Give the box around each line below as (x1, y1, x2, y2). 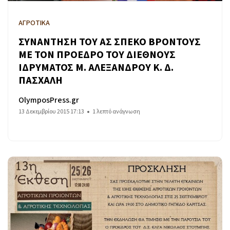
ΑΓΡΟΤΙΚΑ (18, 17, 50, 28)
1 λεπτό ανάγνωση (92, 107, 140, 116)
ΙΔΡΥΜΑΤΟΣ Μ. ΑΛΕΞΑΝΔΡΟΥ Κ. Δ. (18, 60, 174, 75)
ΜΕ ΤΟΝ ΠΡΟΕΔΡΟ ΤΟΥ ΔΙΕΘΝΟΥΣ (18, 47, 176, 62)
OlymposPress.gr (18, 94, 79, 106)
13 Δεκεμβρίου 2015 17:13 (18, 107, 84, 116)
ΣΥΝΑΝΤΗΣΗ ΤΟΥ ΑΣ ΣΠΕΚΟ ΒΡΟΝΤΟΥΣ (18, 34, 201, 49)
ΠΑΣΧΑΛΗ (18, 73, 63, 88)
